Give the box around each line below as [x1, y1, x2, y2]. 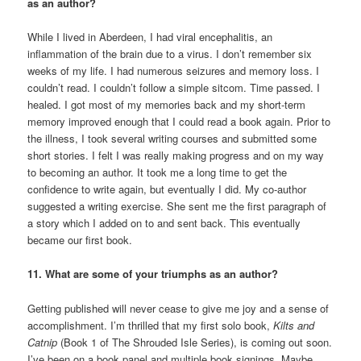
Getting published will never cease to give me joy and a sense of [27, 300, 330, 316]
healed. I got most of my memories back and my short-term [27, 97, 306, 113]
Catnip [27, 334, 58, 350]
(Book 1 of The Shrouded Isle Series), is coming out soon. [57, 334, 333, 350]
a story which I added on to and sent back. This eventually [27, 215, 301, 231]
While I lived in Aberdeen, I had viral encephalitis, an [27, 29, 273, 45]
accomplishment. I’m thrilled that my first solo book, [27, 317, 274, 333]
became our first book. [27, 232, 133, 248]
